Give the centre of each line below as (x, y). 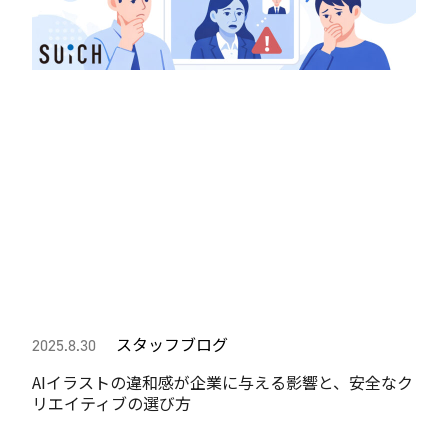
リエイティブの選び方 (112, 402)
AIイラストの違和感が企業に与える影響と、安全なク (223, 381)
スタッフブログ (170, 343)
